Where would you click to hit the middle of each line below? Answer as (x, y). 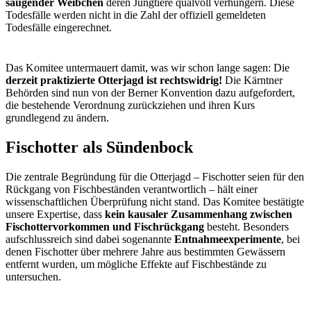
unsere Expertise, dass (55, 215)
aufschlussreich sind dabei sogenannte (90, 239)
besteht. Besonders (246, 227)
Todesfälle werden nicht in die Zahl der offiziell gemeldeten (136, 15)
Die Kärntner (254, 81)
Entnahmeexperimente (228, 239)
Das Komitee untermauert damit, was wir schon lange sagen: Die (148, 68)
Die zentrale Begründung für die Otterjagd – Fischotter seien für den (155, 177)
